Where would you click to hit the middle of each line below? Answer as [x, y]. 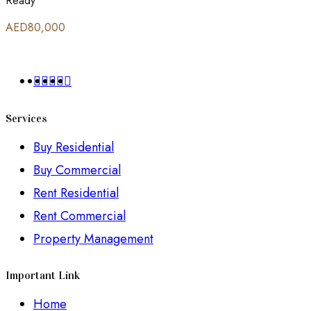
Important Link [43, 276]
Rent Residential [76, 193]
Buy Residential [74, 147]
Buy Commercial [77, 170]
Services [26, 118]
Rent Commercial [79, 216]
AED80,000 [35, 28]
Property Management [93, 238]
